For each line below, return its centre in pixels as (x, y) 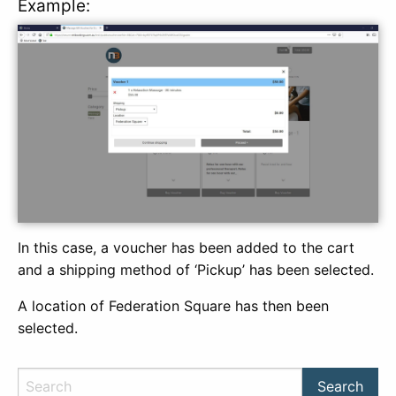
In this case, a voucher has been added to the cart (186, 247)
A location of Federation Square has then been (173, 305)
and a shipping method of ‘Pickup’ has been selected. (196, 269)
